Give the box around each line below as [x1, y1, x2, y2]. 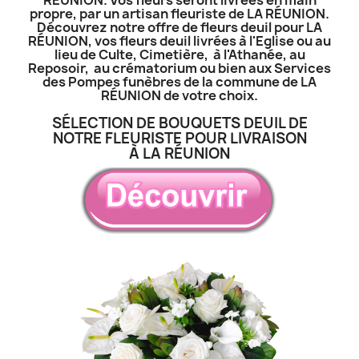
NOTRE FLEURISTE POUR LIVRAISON [52, 127, 307, 148]
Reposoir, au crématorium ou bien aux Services [28, 58, 331, 77]
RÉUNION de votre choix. [101, 86, 258, 104]
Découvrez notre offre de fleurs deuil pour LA [37, 18, 322, 36]
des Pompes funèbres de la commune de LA [42, 72, 317, 91]
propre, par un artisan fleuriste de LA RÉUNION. [30, 4, 329, 22]
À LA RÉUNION [129, 143, 230, 163]
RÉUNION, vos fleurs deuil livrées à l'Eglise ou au [28, 31, 331, 50]
